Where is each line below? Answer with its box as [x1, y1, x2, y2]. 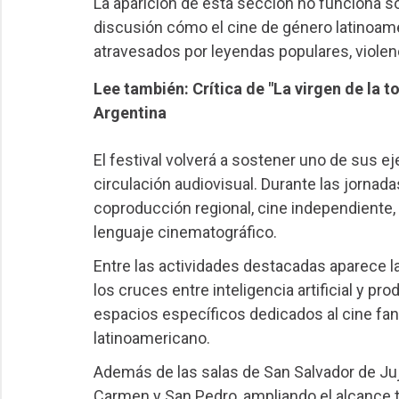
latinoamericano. [93, 328, 210, 347]
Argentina [93, 103, 167, 123]
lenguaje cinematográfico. [93, 223, 277, 242]
